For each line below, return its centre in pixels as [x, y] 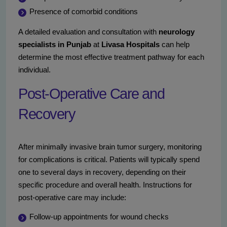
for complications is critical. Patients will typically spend [109, 160]
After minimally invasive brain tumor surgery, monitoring [110, 147]
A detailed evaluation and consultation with [88, 32]
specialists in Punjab [55, 45]
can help [175, 45]
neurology [177, 32]
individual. [34, 70]
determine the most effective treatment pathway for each [111, 57]
